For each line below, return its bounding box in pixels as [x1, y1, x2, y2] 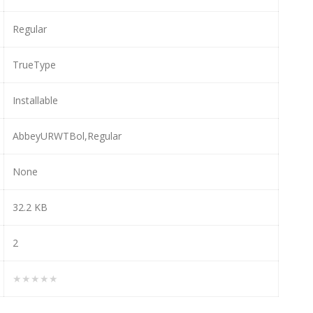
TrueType [13, 57, 56, 71]
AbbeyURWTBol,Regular [13, 129, 122, 143]
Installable [13, 93, 58, 107]
